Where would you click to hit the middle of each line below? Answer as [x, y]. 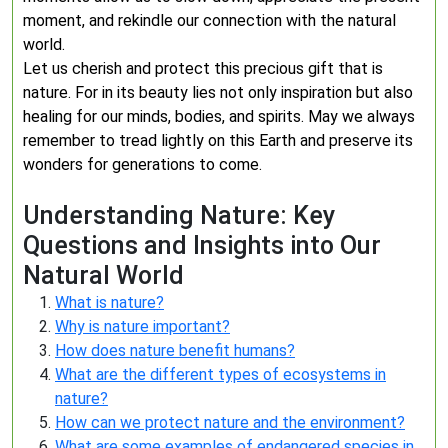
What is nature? [109, 302]
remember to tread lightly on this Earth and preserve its [218, 140]
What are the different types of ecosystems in [220, 374]
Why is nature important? [142, 326]
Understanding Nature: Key [179, 215]
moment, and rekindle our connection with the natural [209, 20]
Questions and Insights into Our [202, 245]
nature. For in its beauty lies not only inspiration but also [218, 92]
